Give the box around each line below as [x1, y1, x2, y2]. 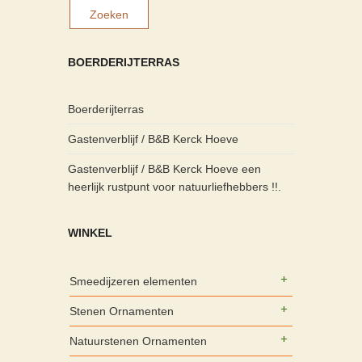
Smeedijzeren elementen [69, 275, 197, 288]
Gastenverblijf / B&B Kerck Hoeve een [68, 162, 261, 176]
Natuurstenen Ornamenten [69, 335, 207, 348]
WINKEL [68, 226, 112, 240]
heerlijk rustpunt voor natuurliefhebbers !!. [68, 180, 281, 194]
